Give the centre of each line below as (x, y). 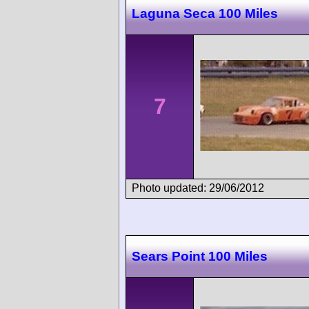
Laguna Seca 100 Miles (205, 14)
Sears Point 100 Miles (200, 256)
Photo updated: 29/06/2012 (198, 188)
